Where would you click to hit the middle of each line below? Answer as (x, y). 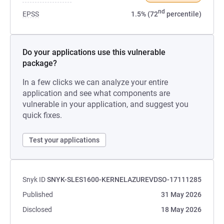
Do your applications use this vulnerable (94, 52)
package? (40, 63)
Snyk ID (34, 179)
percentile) (183, 14)
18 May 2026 (181, 209)
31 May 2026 (181, 194)
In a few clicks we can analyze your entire (95, 82)
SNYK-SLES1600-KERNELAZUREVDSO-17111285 (124, 179)
